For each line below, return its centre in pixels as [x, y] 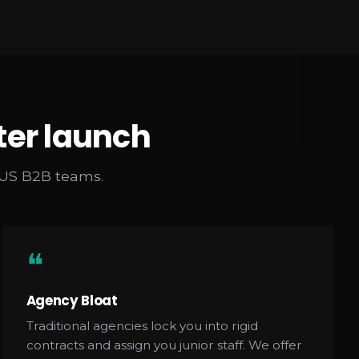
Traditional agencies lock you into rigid [142, 325]
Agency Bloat [72, 300]
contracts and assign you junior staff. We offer [164, 345]
